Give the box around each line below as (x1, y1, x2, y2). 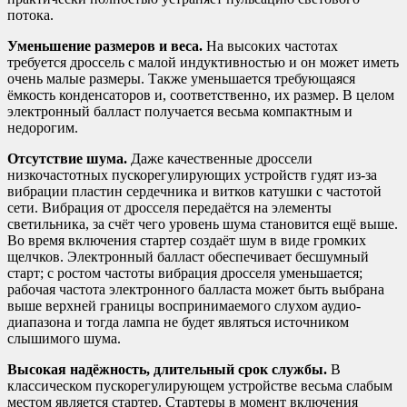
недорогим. (7, 120, 78, 136)
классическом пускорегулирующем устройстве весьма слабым (7, 378, 392, 394)
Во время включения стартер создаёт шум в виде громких (7, 233, 366, 249)
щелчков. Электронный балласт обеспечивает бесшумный (7, 249, 369, 265)
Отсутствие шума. (7, 151, 127, 167)
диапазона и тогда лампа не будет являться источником (7, 314, 349, 331)
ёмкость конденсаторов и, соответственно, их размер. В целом (7, 87, 394, 104)
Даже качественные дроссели (127, 151, 313, 167)
